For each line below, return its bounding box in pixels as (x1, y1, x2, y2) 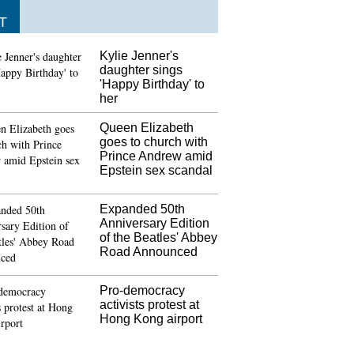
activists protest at (100, 298, 199, 311)
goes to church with (100, 135, 208, 149)
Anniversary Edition (100, 217, 209, 230)
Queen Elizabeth (100, 121, 194, 134)
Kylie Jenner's (100, 49, 179, 63)
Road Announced (100, 245, 198, 258)
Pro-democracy (100, 284, 185, 297)
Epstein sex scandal (100, 164, 213, 177)
